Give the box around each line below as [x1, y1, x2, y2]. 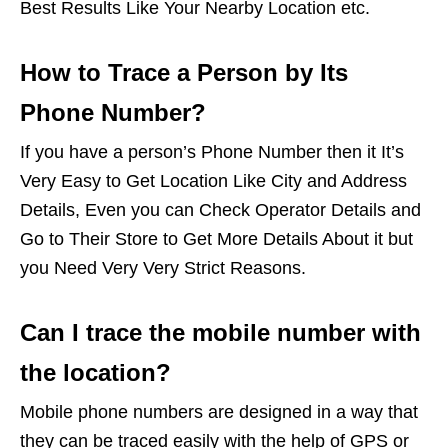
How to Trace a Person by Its [20, 58, 348, 86]
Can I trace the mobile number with [20, 318, 421, 346]
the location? [20, 358, 171, 386]
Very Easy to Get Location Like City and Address [20, 170, 407, 191]
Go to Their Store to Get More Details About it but [20, 228, 413, 249]
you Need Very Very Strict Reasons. [20, 257, 306, 278]
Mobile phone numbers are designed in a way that [20, 401, 418, 422]
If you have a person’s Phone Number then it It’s [20, 141, 404, 162]
